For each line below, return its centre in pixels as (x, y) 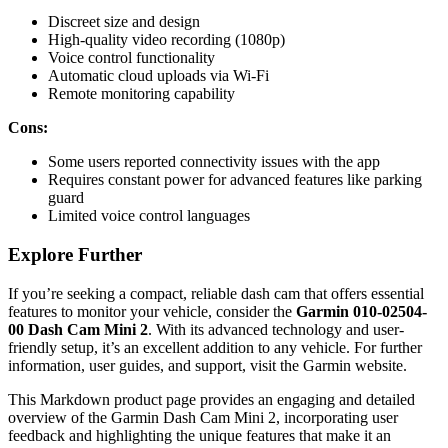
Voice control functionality (131, 58)
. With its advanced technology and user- (276, 329)
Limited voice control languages (149, 216)
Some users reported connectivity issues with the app (214, 162)
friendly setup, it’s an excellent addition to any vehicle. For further (215, 347)
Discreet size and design (124, 22)
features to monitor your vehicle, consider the (152, 311)
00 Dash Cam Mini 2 (78, 329)
